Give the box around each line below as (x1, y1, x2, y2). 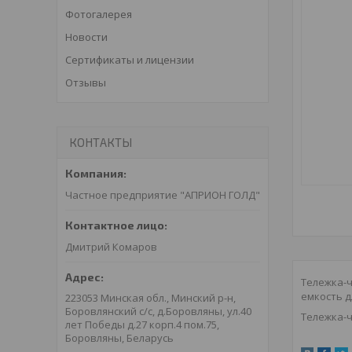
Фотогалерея (65, 7, 132, 21)
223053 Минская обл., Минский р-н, (65, 291, 236, 306)
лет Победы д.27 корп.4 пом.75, (65, 317, 219, 332)
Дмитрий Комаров (65, 240, 157, 255)
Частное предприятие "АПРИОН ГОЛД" (65, 188, 260, 203)
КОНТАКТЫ (69, 135, 132, 149)
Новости (65, 30, 108, 44)
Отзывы (65, 75, 106, 90)
